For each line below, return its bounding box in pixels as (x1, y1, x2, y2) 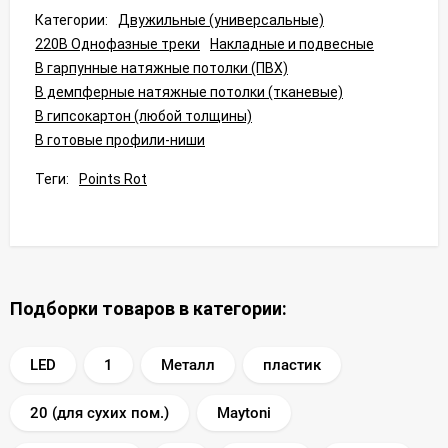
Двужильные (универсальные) (118, 11, 324, 28)
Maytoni (217, 403, 271, 422)
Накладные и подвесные (210, 35, 374, 52)
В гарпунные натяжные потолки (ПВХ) (35, 59, 288, 76)
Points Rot (79, 170, 147, 187)
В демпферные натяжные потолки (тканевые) (35, 83, 343, 100)
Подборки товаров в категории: (10, 297, 287, 319)
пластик (263, 355, 321, 374)
